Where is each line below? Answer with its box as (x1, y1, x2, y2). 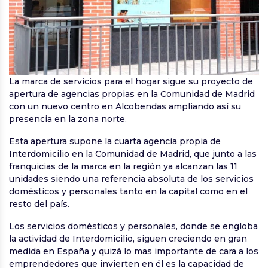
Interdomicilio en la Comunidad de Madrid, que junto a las (9, 148, 257, 160)
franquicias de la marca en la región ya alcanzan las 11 (9, 161, 237, 172)
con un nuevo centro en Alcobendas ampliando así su (9, 101, 241, 112)
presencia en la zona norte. (9, 114, 127, 125)
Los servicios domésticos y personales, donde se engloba (9, 221, 258, 232)
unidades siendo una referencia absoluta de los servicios (9, 173, 254, 185)
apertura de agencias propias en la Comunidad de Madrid (9, 89, 255, 100)
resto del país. (9, 199, 69, 210)
